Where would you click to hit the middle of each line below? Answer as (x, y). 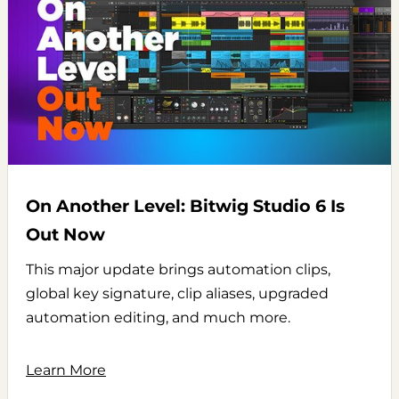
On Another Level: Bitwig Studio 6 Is (185, 205)
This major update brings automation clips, (178, 269)
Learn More (66, 370)
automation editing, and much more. (158, 317)
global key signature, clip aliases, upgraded (177, 293)
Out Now (65, 234)
